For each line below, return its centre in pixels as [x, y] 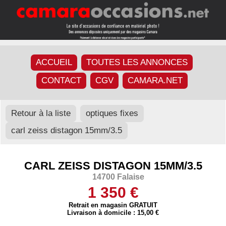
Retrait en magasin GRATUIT [113, 205]
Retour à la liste [41, 113]
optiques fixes [112, 113]
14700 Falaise [118, 177]
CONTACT [61, 80]
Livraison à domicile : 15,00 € [113, 213]
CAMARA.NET [155, 80]
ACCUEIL [54, 62]
